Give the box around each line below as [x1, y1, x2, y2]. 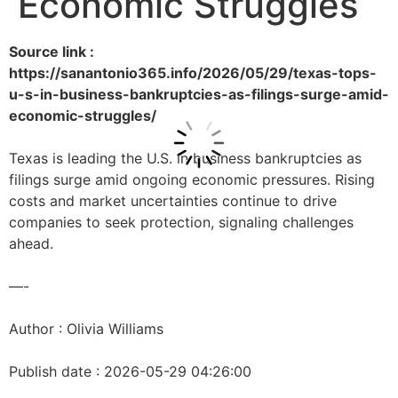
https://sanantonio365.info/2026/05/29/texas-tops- [9, 64, 377, 82]
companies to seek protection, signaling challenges [9, 213, 354, 231]
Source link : [9, 43, 94, 60]
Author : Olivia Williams [9, 320, 163, 338]
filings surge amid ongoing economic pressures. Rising [9, 171, 375, 188]
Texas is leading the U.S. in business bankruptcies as [9, 149, 362, 167]
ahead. [9, 235, 53, 252]
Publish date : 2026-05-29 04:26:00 [9, 362, 251, 380]
